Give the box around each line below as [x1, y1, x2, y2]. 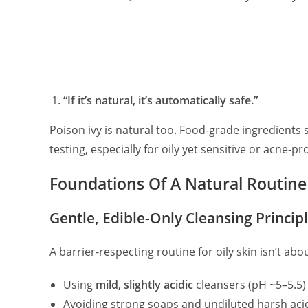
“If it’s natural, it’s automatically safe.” [63, 92, 258, 108]
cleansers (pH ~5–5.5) [193, 276, 306, 292]
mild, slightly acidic [96, 276, 193, 292]
